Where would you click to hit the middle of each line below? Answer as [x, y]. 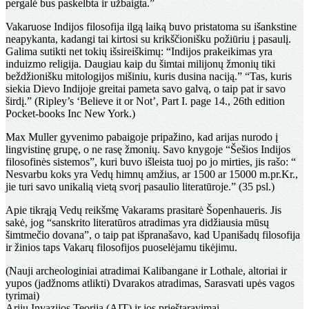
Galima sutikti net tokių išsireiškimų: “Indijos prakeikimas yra [139, 52]
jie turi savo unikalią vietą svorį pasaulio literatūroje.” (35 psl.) [140, 187]
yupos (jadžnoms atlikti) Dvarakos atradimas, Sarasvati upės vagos [150, 283]
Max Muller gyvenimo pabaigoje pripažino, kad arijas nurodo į [142, 137]
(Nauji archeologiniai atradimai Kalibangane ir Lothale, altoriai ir [146, 271]
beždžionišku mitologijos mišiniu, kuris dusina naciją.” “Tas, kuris [149, 77]
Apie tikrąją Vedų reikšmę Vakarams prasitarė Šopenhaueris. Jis [143, 210]
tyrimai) [22, 296]
